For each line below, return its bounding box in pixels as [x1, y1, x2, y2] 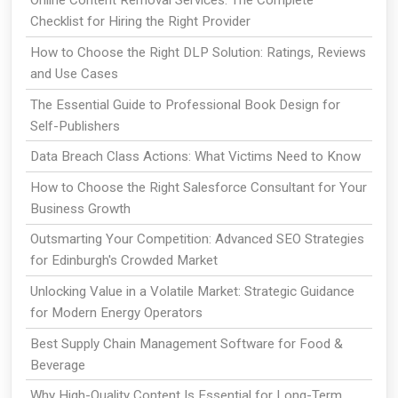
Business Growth [29, 200, 131, 217]
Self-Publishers [29, 117, 120, 134]
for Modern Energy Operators [29, 305, 203, 322]
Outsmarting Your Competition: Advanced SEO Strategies [29, 231, 364, 248]
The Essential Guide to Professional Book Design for [29, 96, 340, 113]
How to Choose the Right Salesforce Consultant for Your [29, 179, 367, 195]
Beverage [29, 356, 85, 373]
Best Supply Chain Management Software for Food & [29, 335, 343, 352]
